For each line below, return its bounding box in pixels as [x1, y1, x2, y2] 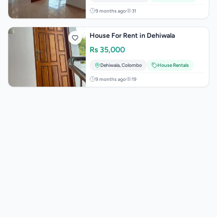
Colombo [122, 62, 142, 68]
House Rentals [157, 62, 189, 68]
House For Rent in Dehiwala [90, 31, 175, 40]
